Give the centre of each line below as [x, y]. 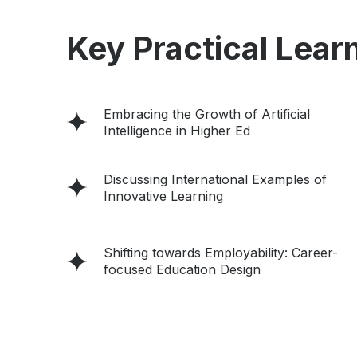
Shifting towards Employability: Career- [221, 253]
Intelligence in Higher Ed [177, 130]
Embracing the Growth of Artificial [207, 114]
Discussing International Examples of [215, 179]
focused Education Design [182, 270]
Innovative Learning [163, 196]
